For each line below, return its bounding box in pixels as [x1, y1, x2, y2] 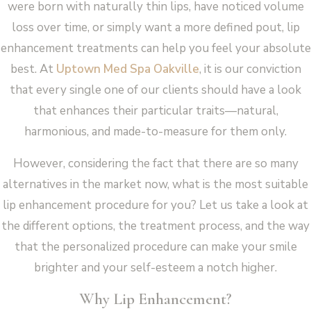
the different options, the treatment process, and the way [1, 217, 310, 234]
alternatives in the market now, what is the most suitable [3, 176, 308, 192]
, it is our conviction [199, 60, 301, 77]
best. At [10, 60, 56, 77]
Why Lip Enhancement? [79, 288, 232, 309]
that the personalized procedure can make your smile [14, 238, 297, 255]
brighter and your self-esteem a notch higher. [34, 259, 277, 276]
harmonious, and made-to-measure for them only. [24, 123, 287, 140]
